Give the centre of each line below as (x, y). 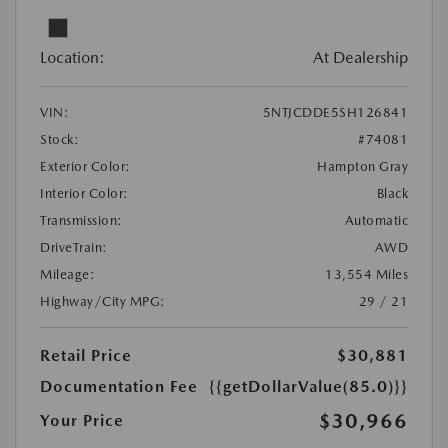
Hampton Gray (362, 166)
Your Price (82, 420)
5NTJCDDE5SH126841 (335, 112)
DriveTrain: (74, 247)
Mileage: (67, 274)
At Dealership (360, 57)
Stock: (59, 139)
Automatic (376, 220)
